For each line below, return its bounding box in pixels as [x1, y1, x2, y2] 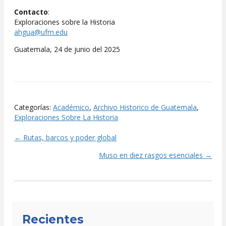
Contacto [14, 7, 48, 17]
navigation [14, 154, 99, 174]
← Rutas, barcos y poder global [14, 133, 117, 143]
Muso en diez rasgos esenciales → [99, 150, 212, 160]
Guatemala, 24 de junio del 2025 [14, 44, 120, 54]
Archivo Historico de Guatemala [93, 102, 197, 112]
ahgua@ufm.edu [14, 27, 68, 37]
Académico [53, 102, 89, 112]
